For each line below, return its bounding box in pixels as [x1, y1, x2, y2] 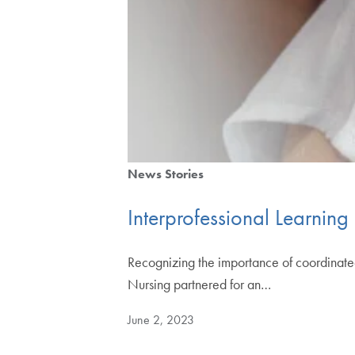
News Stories [128, 165, 204, 182]
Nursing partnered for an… [128, 275, 272, 294]
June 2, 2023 [128, 311, 195, 329]
